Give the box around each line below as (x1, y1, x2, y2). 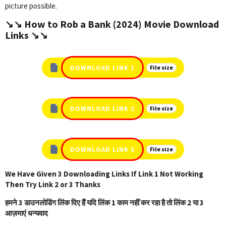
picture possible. (5, 1, 57, 11)
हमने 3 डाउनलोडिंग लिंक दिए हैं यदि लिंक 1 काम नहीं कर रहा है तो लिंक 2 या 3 (5, 198, 204, 208)
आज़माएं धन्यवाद (5, 208, 48, 218)
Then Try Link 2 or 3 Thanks (5, 180, 100, 190)
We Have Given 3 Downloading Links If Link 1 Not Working (5, 169, 203, 179)
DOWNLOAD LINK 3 (70, 145, 135, 154)
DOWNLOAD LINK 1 (70, 63, 135, 72)
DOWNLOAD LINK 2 (70, 104, 135, 113)
